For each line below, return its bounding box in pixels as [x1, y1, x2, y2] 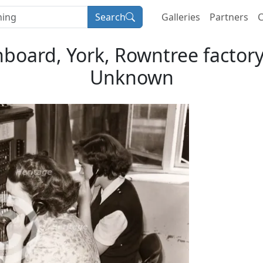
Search [95, 11, 126, 24]
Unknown [89, 64, 174, 90]
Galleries [161, 11, 200, 24]
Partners [210, 11, 248, 24]
